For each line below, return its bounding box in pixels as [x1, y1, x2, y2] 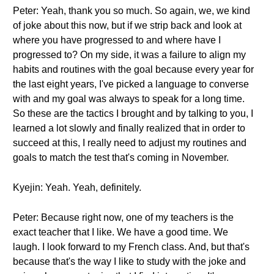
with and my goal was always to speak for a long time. [13, 94, 245, 104]
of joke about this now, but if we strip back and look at [13, 20, 242, 31]
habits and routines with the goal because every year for [13, 64, 254, 75]
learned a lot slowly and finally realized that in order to [13, 123, 245, 133]
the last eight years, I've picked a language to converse [13, 79, 249, 89]
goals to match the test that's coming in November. [13, 152, 229, 163]
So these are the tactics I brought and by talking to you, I [13, 108, 253, 119]
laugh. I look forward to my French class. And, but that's [13, 242, 250, 252]
